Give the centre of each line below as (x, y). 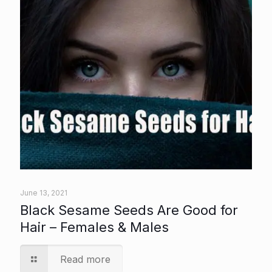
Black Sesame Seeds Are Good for (129, 210)
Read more (86, 260)
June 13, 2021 (44, 193)
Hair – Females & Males (94, 227)
